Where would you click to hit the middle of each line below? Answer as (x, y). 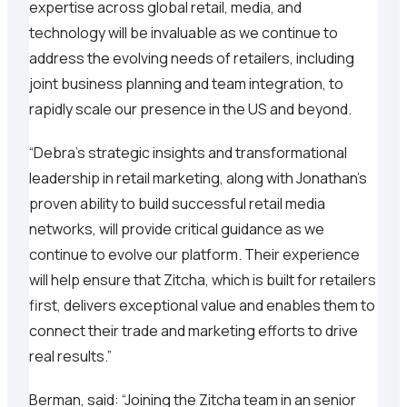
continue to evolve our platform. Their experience (194, 255)
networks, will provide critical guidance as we (177, 229)
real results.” (70, 357)
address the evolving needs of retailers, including (192, 59)
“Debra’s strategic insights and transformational (188, 153)
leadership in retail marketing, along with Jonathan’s (198, 179)
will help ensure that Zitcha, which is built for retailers (203, 280)
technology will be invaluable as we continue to (184, 33)
